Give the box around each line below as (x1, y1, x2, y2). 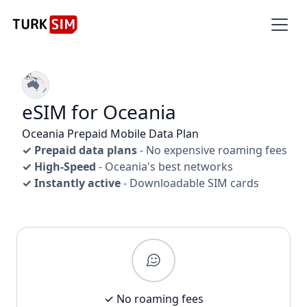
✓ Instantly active (22, 175, 121, 191)
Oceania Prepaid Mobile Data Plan (22, 126, 199, 141)
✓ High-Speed (22, 159, 96, 174)
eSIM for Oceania (22, 99, 176, 125)
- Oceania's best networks (96, 159, 233, 174)
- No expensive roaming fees (137, 143, 287, 158)
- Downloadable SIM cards (121, 175, 259, 191)
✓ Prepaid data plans (22, 143, 137, 158)
